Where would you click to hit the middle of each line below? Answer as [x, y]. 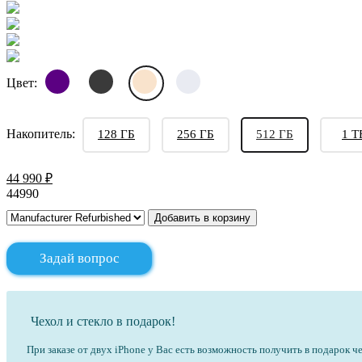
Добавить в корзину [202, 218]
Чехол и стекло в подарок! [103, 322]
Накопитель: [41, 134]
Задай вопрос [79, 259]
